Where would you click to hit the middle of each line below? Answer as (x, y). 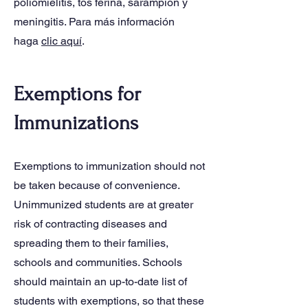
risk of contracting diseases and (90, 224)
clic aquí (62, 41)
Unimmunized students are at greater (103, 205)
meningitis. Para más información (94, 22)
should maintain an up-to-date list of (100, 282)
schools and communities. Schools (98, 262)
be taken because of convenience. (97, 185)
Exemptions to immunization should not (109, 166)
